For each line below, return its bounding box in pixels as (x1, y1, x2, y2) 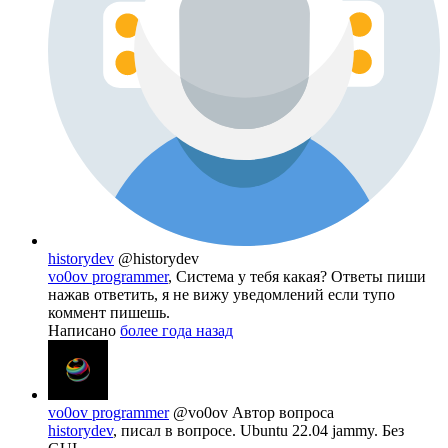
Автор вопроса (232, 404, 334, 422)
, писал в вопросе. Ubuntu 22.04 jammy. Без (113, 422, 404, 440)
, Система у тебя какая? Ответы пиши (168, 268, 426, 286)
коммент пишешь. (48, 304, 170, 322)
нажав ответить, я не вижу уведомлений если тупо (48, 286, 395, 304)
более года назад (120, 322, 233, 340)
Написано (48, 322, 120, 340)
